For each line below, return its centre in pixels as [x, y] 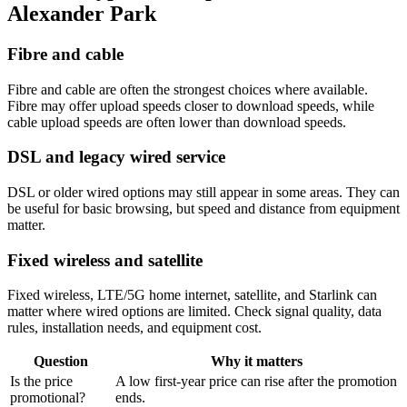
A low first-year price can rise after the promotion [256, 382]
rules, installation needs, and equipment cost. [134, 328]
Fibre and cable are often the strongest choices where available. [188, 89]
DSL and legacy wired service [116, 157]
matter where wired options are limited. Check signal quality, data [194, 312]
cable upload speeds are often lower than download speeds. [177, 122]
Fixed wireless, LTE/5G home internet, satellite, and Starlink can [192, 295]
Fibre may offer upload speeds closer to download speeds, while [191, 105]
